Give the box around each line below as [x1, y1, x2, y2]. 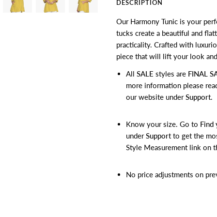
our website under [126, 92, 186, 101]
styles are [155, 69, 188, 78]
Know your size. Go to [126, 119, 198, 128]
